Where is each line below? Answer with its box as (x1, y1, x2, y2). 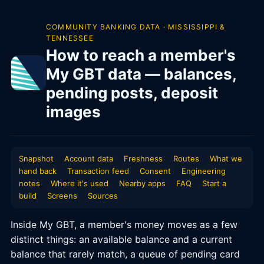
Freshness (124, 154, 163, 163)
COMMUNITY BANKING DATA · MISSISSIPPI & (46, 22, 226, 31)
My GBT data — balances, (46, 65, 236, 83)
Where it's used (51, 179, 108, 188)
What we (210, 154, 242, 163)
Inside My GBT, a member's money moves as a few (11, 219, 237, 230)
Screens (47, 191, 77, 200)
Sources (88, 191, 118, 200)
